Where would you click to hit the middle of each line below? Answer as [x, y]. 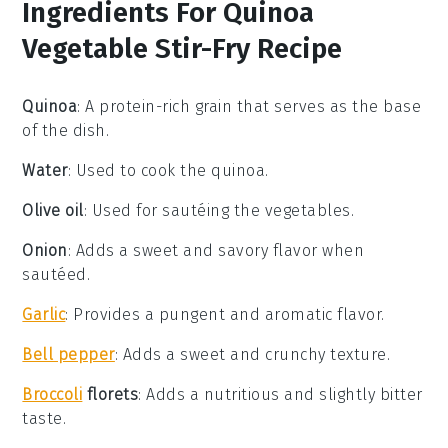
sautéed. [56, 275]
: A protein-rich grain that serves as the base [249, 107]
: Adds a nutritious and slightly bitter [280, 395]
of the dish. [66, 131]
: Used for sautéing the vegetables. [219, 211]
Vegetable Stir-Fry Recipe [182, 49]
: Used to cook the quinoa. [168, 171]
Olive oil [53, 211]
